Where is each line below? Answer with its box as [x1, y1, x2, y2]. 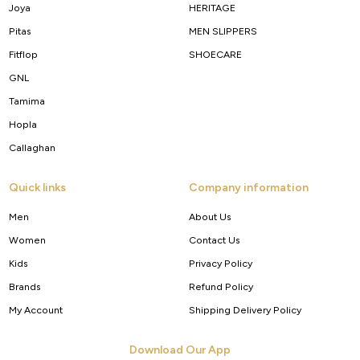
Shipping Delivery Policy [188, 304, 301, 317]
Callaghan [8, 141, 55, 154]
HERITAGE [188, 2, 235, 14]
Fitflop [8, 48, 38, 61]
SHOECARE [188, 48, 242, 61]
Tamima [8, 95, 45, 108]
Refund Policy [188, 280, 253, 293]
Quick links [8, 181, 66, 195]
